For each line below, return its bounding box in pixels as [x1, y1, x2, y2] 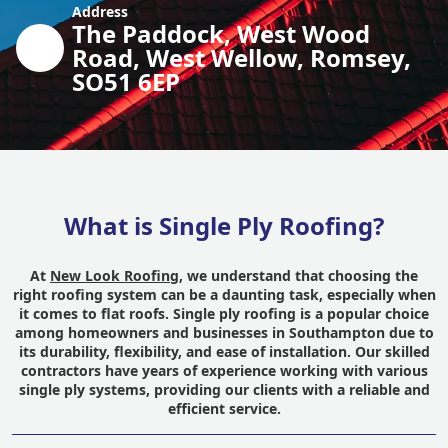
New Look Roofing [50, 266, 179, 285]
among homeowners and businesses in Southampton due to [14, 323, 434, 342]
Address [72, 2, 128, 21]
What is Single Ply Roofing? [64, 209, 384, 242]
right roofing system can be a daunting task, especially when [12, 285, 436, 304]
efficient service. [167, 399, 281, 418]
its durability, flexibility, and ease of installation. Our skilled [18, 342, 430, 361]
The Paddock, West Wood [72, 17, 370, 50]
